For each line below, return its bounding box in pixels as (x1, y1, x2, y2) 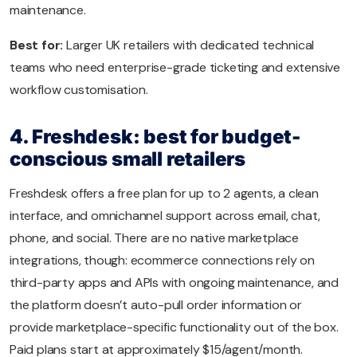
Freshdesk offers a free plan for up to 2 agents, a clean (10, 185, 319, 202)
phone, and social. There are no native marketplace (10, 229, 299, 247)
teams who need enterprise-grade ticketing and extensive (10, 59, 340, 76)
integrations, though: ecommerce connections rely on (10, 252, 315, 269)
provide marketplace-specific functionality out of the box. (10, 319, 339, 336)
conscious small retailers (10, 147, 245, 171)
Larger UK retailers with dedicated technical (66, 37, 315, 54)
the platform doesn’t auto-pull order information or (10, 296, 302, 314)
